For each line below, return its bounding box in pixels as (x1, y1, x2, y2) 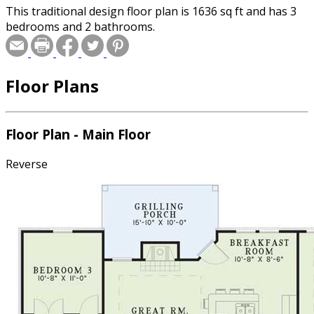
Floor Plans (6, 74, 99, 97)
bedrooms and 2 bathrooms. (6, 18, 155, 34)
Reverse (6, 156, 48, 172)
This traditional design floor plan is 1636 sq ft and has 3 (6, 3, 296, 19)
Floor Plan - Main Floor (6, 125, 151, 144)
